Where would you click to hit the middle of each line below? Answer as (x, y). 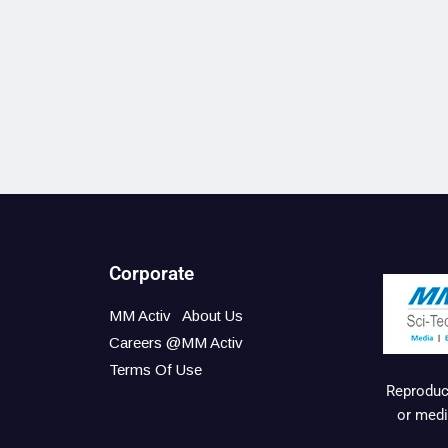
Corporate (152, 273)
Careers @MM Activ (176, 342)
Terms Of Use (156, 369)
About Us (213, 316)
